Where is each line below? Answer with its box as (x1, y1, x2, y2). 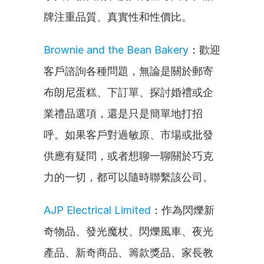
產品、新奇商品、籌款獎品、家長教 (44, 246, 213, 259)
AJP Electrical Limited (44, 204, 151, 216)
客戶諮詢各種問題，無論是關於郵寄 (44, 65, 213, 77)
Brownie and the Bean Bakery (44, 44, 189, 56)
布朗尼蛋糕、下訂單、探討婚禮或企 (44, 86, 213, 98)
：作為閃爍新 (151, 204, 214, 216)
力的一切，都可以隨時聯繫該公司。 (44, 171, 213, 183)
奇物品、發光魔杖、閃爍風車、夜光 (44, 225, 213, 237)
